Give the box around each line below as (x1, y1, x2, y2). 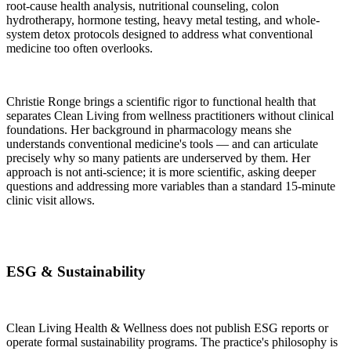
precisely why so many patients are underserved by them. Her (6, 150, 310, 165)
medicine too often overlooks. (6, 41, 153, 55)
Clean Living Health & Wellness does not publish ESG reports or (6, 321, 328, 335)
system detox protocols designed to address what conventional (6, 27, 313, 41)
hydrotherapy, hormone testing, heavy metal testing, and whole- (6, 13, 320, 27)
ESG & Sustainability (6, 262, 146, 280)
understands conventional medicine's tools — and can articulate (6, 136, 318, 150)
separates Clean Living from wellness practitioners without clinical (6, 108, 334, 122)
